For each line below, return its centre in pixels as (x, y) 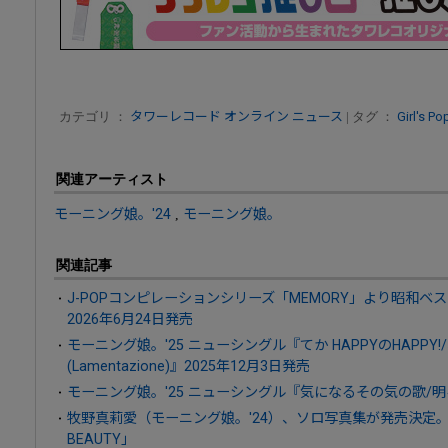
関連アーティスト (112, 179)
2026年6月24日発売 (130, 319)
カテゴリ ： (94, 117)
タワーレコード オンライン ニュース (236, 117)
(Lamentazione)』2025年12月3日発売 (188, 366)
